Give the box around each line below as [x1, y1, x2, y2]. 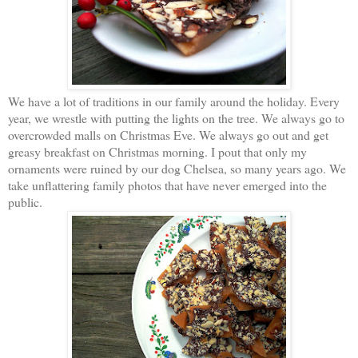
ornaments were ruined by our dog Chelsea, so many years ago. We [8, 159, 346, 177]
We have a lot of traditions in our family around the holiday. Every [8, 92, 340, 109]
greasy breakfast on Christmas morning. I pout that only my [8, 142, 307, 160]
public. [8, 193, 42, 210]
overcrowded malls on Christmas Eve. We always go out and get [8, 125, 328, 143]
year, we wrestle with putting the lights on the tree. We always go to [8, 109, 344, 126]
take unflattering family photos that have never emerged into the [8, 176, 327, 193]
